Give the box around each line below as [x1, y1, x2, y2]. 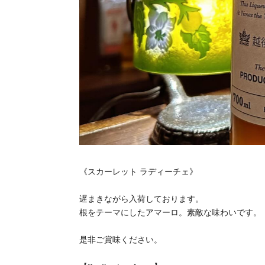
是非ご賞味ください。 [79, 235, 163, 245]
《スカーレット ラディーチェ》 [79, 167, 198, 177]
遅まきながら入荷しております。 [79, 195, 204, 204]
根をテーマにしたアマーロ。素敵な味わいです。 [79, 208, 262, 218]
